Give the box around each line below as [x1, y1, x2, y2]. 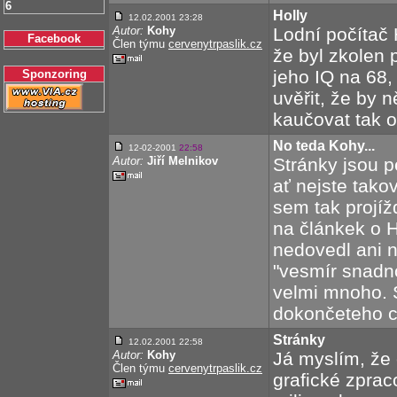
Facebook [27, 32, 81, 45]
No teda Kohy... [273, 138, 375, 153]
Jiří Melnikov [147, 154, 218, 167]
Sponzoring [21, 67, 87, 81]
